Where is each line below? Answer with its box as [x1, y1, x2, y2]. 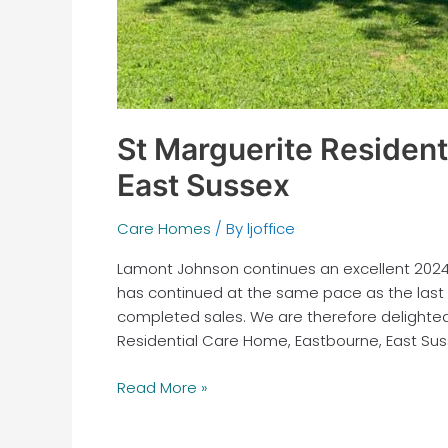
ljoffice [247, 218, 295, 240]
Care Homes [117, 218, 211, 240]
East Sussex [117, 167, 290, 204]
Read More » [117, 376, 208, 398]
